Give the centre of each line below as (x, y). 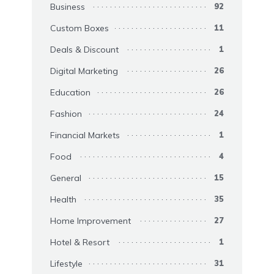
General (66, 178)
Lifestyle (66, 264)
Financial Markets (85, 135)
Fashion (66, 114)
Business (68, 7)
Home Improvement (91, 221)
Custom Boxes (80, 28)
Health (63, 200)
